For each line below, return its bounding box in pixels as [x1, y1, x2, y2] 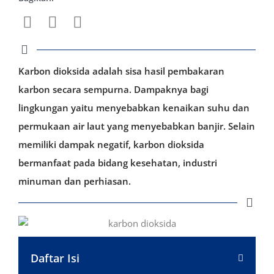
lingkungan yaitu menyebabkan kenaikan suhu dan [18, 102, 250, 114]
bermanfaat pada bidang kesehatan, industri [18, 157, 217, 169]
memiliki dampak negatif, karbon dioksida [18, 138, 204, 151]
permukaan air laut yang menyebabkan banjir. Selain [18, 120, 255, 133]
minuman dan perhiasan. [18, 175, 131, 188]
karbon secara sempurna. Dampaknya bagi [18, 83, 209, 96]
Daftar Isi [31, 251, 80, 266]
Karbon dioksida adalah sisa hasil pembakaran [18, 65, 224, 78]
